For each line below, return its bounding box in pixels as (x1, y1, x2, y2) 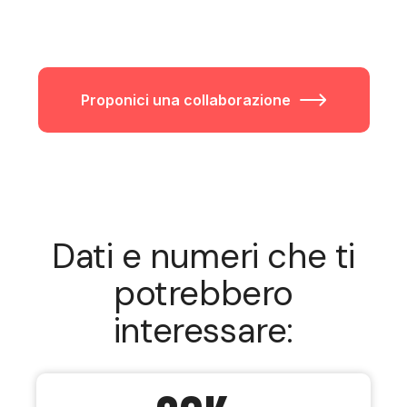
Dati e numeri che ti (51, 233, 355, 279)
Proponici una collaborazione (80, 91, 291, 109)
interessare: (113, 308, 294, 353)
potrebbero (113, 271, 293, 316)
